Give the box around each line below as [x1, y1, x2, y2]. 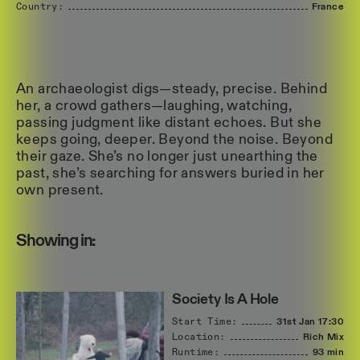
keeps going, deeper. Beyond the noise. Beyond [16, 132, 333, 147]
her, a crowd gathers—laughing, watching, [16, 98, 292, 113]
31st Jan [276, 317, 318, 327]
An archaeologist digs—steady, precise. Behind [16, 81, 327, 96]
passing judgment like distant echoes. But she [16, 115, 321, 130]
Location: [172, 332, 226, 342]
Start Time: [172, 317, 238, 327]
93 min [312, 347, 344, 358]
